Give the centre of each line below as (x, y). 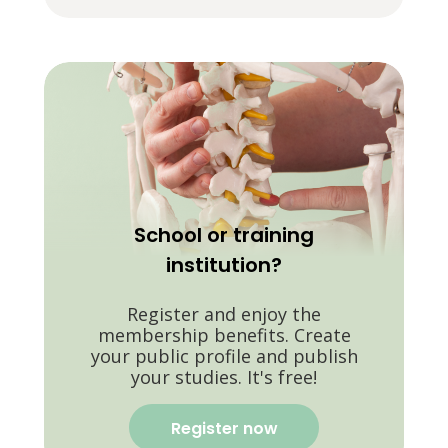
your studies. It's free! (224, 376)
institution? (224, 264)
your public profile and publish (224, 355)
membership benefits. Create (224, 334)
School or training (224, 234)
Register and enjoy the (224, 313)
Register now (224, 428)
